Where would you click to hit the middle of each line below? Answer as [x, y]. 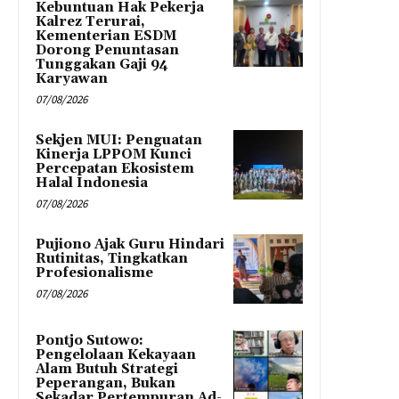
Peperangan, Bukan [106, 384]
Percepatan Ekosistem [115, 169]
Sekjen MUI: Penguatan [119, 141]
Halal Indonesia [92, 183]
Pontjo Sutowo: [90, 341]
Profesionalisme [94, 273]
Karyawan [72, 79]
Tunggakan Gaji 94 [102, 65]
